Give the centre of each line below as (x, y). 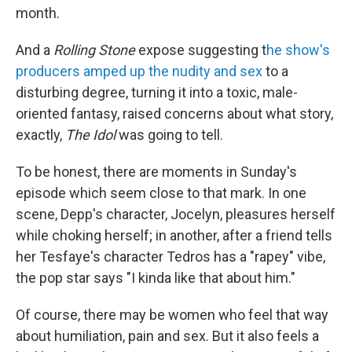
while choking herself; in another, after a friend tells (174, 236)
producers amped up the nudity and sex (139, 71)
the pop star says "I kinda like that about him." (156, 278)
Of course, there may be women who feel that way (172, 315)
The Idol (92, 135)
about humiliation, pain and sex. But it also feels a (167, 336)
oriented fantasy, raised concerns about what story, (174, 114)
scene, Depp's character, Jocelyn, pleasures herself (176, 214)
